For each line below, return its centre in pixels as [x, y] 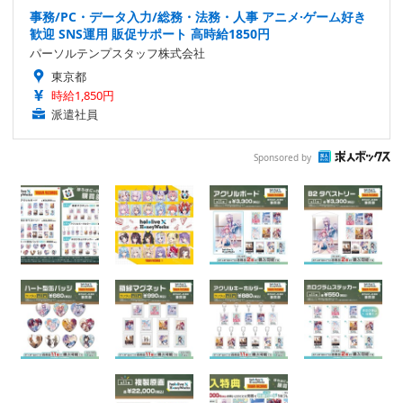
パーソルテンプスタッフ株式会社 [117, 53]
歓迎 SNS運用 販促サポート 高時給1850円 [150, 34]
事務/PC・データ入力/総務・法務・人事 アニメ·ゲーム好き [198, 17]
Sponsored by [282, 157]
